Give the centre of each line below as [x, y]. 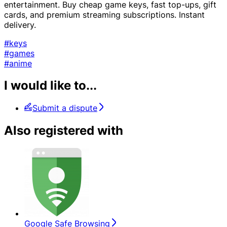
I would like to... [50, 86]
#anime [18, 63]
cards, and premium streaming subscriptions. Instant [104, 14]
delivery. [20, 25]
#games [19, 53]
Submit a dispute [65, 108]
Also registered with [64, 131]
